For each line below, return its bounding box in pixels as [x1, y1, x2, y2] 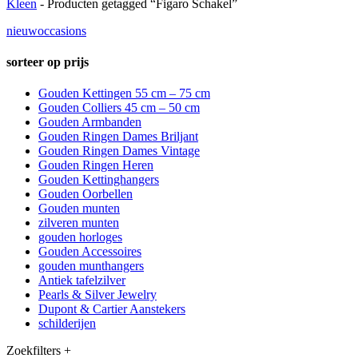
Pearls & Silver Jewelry [38, 288, 157, 302]
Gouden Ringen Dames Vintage [38, 144, 200, 158]
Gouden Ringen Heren [38, 158, 153, 173]
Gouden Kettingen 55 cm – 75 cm [38, 86, 210, 101]
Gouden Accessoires [38, 245, 141, 259]
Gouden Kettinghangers [38, 173, 159, 187]
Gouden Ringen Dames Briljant [38, 129, 198, 144]
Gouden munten [38, 201, 120, 216]
